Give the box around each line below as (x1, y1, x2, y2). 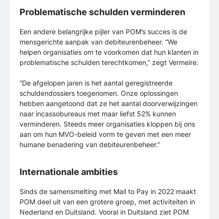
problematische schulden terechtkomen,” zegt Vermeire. (20, 58, 198, 67)
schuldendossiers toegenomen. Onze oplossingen (20, 89, 178, 98)
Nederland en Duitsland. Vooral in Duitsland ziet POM (20, 208, 189, 217)
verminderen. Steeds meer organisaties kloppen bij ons (20, 120, 195, 129)
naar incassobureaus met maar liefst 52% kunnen (20, 109, 176, 118)
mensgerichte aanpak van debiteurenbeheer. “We (20, 38, 177, 46)
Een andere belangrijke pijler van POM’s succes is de (20, 27, 187, 36)
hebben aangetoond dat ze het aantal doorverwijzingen (20, 99, 197, 108)
